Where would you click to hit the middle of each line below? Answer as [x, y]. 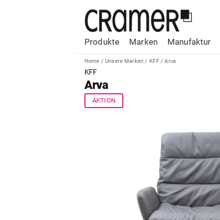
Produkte [102, 42]
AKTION [104, 100]
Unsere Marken [124, 61]
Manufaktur [189, 42]
